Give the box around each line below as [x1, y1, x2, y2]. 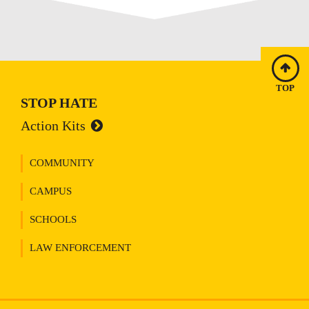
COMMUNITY [30, 157, 94, 169]
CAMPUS [30, 186, 72, 197]
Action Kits [21, 118, 86, 134]
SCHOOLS [30, 214, 77, 226]
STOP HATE [21, 95, 97, 111]
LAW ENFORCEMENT [30, 242, 131, 254]
